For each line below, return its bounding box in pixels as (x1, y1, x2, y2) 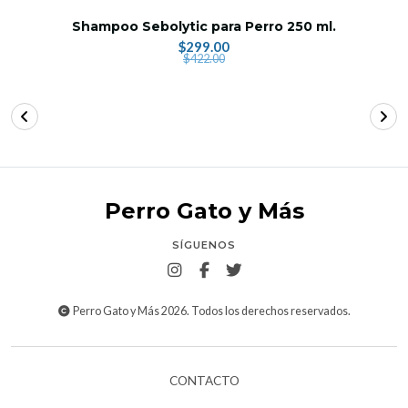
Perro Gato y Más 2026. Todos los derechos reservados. (71, 303, 352, 318)
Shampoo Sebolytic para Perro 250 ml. (72, 17, 336, 35)
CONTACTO (168, 372, 240, 388)
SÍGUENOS (172, 238, 236, 251)
